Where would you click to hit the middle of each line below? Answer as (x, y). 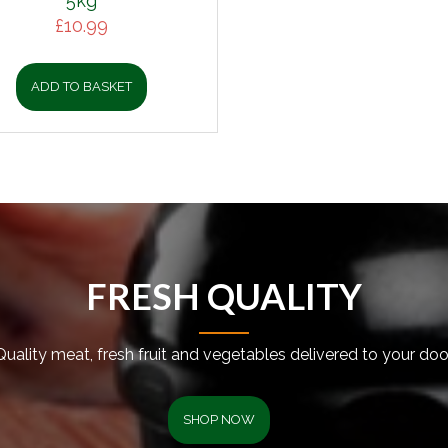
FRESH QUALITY (224, 296)
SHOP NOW (219, 420)
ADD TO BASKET (81, 87)
